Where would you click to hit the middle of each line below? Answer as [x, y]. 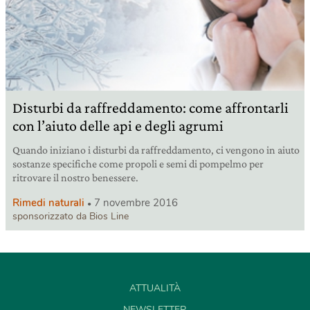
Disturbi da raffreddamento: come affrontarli [151, 107]
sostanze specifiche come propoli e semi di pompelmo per [138, 163]
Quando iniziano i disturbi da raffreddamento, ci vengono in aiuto [156, 149]
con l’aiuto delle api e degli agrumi [118, 125]
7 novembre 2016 [136, 202]
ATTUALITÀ [155, 288]
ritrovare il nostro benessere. [75, 177]
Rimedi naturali [48, 202]
